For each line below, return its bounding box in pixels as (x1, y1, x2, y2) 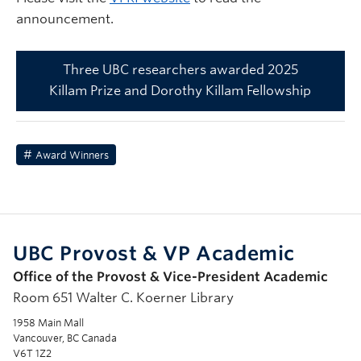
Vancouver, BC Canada (13, 332, 117, 345)
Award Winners (35, 148, 109, 161)
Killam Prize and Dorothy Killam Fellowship (49, 83, 312, 99)
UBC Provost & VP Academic (13, 242, 295, 266)
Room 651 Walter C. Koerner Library (13, 290, 234, 306)
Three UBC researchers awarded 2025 (62, 62, 298, 78)
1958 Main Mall (13, 317, 84, 330)
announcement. (16, 11, 117, 27)
